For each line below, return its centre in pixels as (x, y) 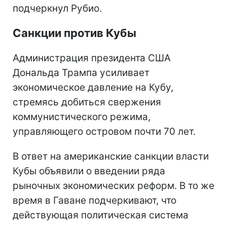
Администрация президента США (92, 58)
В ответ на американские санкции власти (111, 156)
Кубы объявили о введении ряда (89, 171)
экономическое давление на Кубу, (93, 87)
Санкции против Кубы (74, 33)
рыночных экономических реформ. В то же (113, 185)
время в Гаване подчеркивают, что (94, 200)
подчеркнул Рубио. (57, 8)
